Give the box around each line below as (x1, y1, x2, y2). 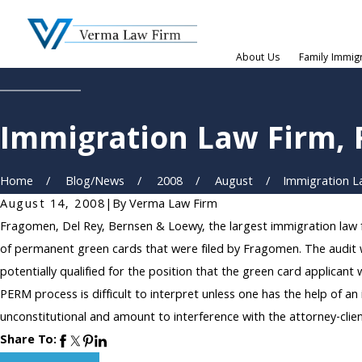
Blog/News (65, 172, 125, 193)
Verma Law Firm (129, 195, 218, 216)
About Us (236, 50, 280, 67)
